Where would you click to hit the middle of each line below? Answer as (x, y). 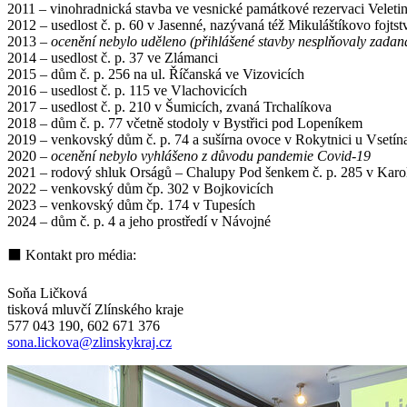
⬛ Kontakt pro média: (72, 254)
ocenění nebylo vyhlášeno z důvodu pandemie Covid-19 (211, 155)
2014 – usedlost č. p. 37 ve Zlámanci (113, 57)
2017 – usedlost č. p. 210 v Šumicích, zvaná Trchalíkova (169, 106)
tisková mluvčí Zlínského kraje (95, 309)
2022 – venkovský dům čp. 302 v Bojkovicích (140, 188)
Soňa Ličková (47, 293)
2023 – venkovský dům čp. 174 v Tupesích (131, 204)
